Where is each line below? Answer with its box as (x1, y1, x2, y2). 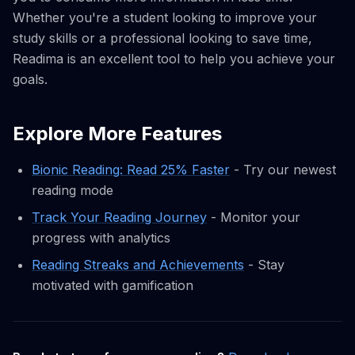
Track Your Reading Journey (32, 209, 207, 226)
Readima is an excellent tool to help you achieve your (13, 51, 335, 67)
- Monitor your (207, 209, 300, 226)
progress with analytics (32, 230, 170, 246)
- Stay (244, 257, 284, 273)
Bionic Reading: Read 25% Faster (32, 162, 230, 178)
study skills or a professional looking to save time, (13, 30, 312, 47)
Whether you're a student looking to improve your (13, 10, 317, 26)
